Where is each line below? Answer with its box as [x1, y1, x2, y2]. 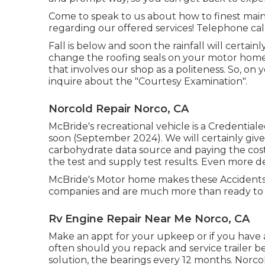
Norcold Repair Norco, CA [49, 102, 189, 115]
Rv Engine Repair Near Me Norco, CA [49, 212, 250, 225]
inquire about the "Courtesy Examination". [49, 75, 247, 87]
